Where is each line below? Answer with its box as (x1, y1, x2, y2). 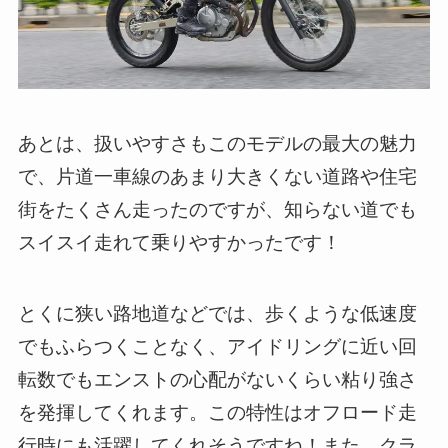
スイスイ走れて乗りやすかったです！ (17, 232, 341, 254)
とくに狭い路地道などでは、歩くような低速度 (17, 302, 417, 324)
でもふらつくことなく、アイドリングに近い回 (17, 335, 417, 357)
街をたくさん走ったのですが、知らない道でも (17, 199, 417, 221)
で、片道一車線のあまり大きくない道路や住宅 (17, 166, 417, 188)
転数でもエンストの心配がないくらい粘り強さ (17, 368, 417, 390)
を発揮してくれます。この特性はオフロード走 (17, 401, 417, 423)
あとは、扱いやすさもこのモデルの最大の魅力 (17, 133, 417, 155)
